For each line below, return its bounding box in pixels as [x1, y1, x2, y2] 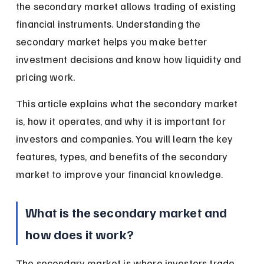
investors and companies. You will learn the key [16, 131, 236, 145]
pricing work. [16, 70, 75, 83]
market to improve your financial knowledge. [16, 167, 223, 180]
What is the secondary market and [25, 203, 230, 220]
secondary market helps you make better [16, 34, 210, 48]
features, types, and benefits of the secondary [16, 149, 230, 163]
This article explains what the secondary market [16, 96, 240, 110]
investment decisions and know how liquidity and [16, 52, 244, 65]
